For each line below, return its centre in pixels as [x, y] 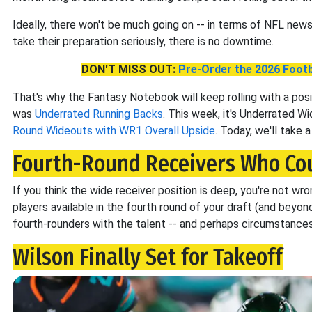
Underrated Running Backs [99, 114]
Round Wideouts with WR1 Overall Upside [114, 131]
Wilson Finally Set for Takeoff [148, 257]
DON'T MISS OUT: [130, 69]
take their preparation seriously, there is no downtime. [143, 41]
